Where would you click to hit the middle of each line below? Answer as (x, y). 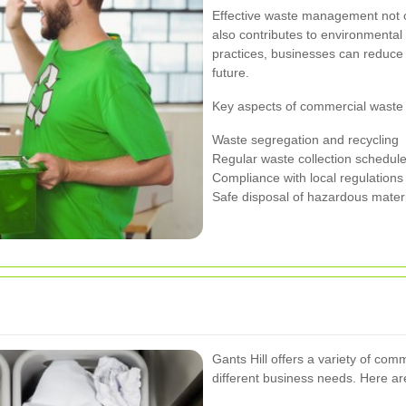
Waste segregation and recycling (305, 140)
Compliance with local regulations (308, 178)
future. (231, 73)
